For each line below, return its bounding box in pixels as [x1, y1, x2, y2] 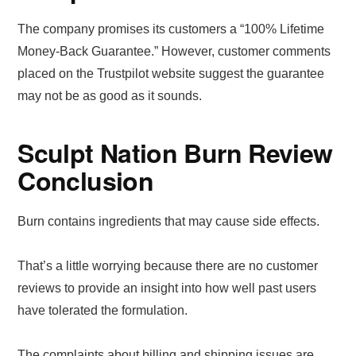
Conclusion [17, 161, 153, 199]
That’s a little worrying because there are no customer [17, 258, 319, 273]
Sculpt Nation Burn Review [17, 133, 333, 171]
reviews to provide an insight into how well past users [17, 281, 317, 295]
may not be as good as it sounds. [17, 88, 203, 103]
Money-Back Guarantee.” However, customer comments [17, 44, 331, 58]
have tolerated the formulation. [17, 303, 192, 317]
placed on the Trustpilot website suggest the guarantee [17, 66, 325, 80]
